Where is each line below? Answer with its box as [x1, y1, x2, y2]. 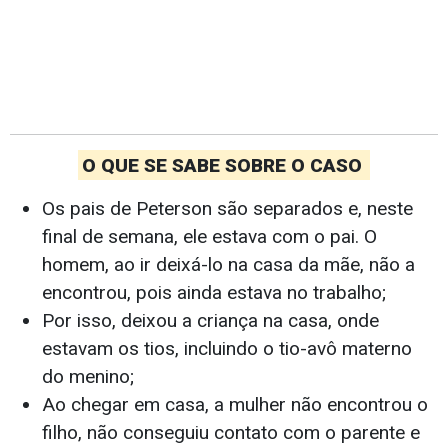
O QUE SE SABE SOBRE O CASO [81, 153, 367, 177]
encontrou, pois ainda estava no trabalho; [42, 281, 386, 305]
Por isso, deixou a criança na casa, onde [42, 309, 379, 333]
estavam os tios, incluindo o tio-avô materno [42, 337, 412, 361]
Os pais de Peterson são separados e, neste [42, 197, 413, 221]
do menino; [42, 365, 134, 389]
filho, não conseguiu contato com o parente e [42, 421, 420, 445]
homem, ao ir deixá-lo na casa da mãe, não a [42, 253, 415, 277]
